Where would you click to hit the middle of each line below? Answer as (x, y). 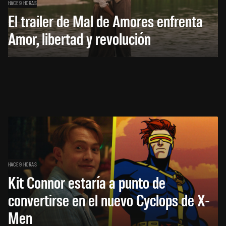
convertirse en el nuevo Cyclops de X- (109, 199)
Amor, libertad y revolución (79, 38)
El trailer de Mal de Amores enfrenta (105, 20)
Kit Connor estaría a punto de (87, 182)
